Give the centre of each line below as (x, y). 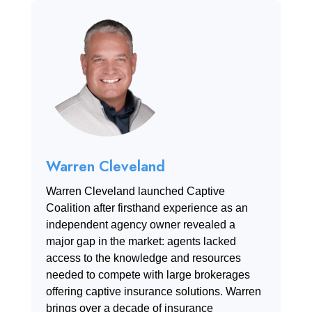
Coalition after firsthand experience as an (147, 208)
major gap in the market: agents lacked (141, 242)
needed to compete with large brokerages (148, 275)
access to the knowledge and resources (144, 258)
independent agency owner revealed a (141, 225)
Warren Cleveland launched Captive (136, 192)
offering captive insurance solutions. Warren (154, 292)
